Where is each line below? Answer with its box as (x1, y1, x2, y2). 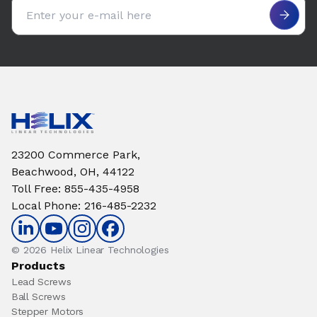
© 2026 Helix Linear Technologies (11, 244, 169, 255)
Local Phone (11, 199, 78, 212)
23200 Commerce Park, (11, 148, 140, 161)
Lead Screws (11, 276, 71, 287)
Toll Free (11, 182, 58, 195)
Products (11, 259, 65, 272)
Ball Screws (11, 291, 66, 302)
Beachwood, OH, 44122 (11, 165, 134, 178)
